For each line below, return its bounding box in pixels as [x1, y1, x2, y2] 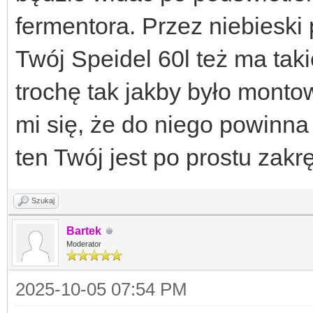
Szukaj [31, 196, 54, 205]
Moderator [66, 240, 101, 248]
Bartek [66, 225, 101, 237]
